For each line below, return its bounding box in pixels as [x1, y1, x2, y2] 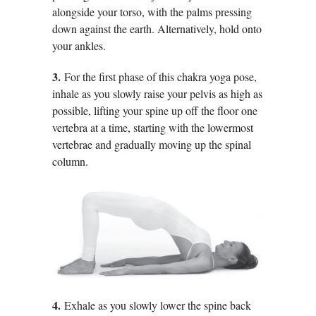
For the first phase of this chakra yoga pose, [64, 69, 257, 85]
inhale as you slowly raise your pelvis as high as [52, 86, 262, 102]
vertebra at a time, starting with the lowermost [52, 120, 253, 135]
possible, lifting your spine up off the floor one [52, 103, 257, 119]
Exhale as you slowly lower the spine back [64, 298, 251, 313]
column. [52, 154, 88, 169]
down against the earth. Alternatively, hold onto [52, 21, 262, 37]
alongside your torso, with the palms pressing [52, 4, 252, 20]
